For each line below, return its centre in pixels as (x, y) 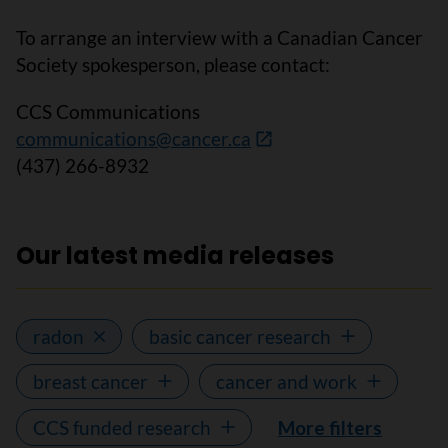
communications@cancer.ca (133, 138)
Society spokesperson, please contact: (173, 64)
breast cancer (90, 381)
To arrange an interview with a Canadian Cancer (219, 37)
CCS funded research (122, 427)
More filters (330, 427)
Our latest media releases (175, 255)
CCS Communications (108, 111)
